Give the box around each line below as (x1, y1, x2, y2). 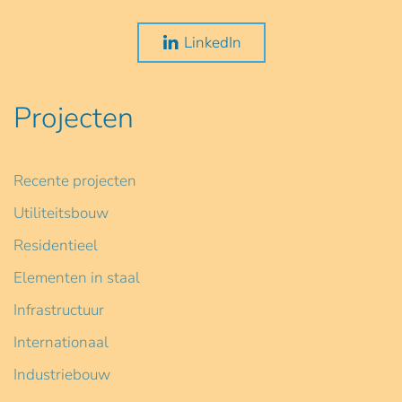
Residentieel (13, 234, 98, 256)
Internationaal (13, 331, 109, 353)
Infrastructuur (13, 299, 104, 320)
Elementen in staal (13, 267, 140, 288)
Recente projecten (13, 170, 136, 191)
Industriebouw (13, 363, 110, 385)
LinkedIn (183, 31, 241, 53)
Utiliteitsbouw (13, 202, 109, 223)
